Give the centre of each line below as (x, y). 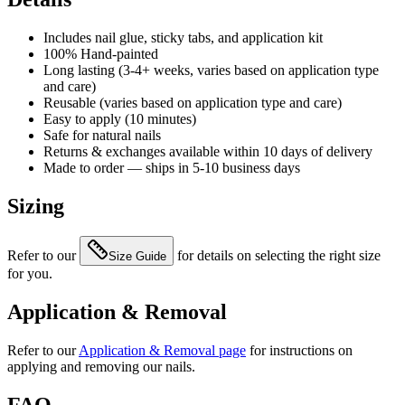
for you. (30, 274)
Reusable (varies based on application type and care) (193, 102)
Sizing (36, 206)
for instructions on (301, 351)
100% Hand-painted (101, 53)
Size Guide (137, 257)
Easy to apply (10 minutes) (120, 118)
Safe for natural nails (102, 135)
